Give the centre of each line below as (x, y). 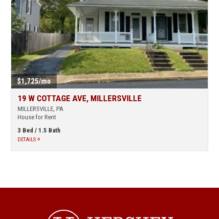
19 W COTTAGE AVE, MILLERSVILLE (80, 99)
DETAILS (27, 140)
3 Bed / (28, 131)
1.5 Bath (50, 131)
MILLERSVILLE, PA (41, 109)
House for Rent (37, 117)
